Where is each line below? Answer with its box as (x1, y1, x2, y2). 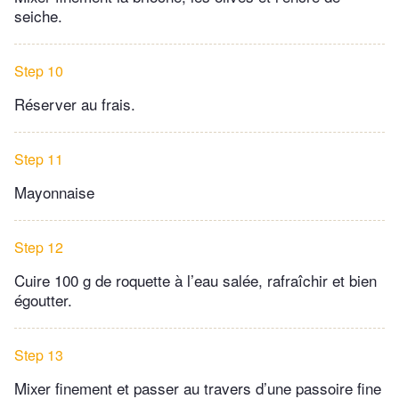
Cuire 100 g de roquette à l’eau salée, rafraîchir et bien (14, 269, 377, 292)
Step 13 (14, 345, 63, 366)
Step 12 (14, 237, 63, 258)
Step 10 (14, 61, 63, 82)
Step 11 (14, 149, 63, 170)
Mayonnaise (14, 181, 94, 204)
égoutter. (14, 289, 77, 312)
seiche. (14, 4, 62, 28)
